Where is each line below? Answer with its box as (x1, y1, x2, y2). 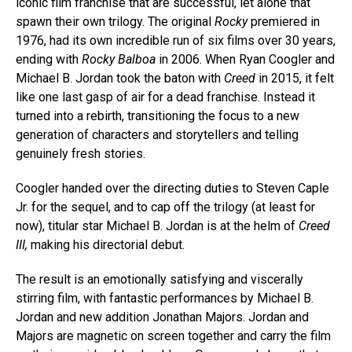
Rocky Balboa (79, 52, 156, 67)
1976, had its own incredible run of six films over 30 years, (16, 33, 335, 48)
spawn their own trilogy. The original (16, 14, 214, 29)
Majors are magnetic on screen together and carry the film (16, 328, 331, 343)
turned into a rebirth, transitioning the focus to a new (16, 108, 299, 123)
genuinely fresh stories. (16, 146, 145, 161)
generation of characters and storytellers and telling (16, 127, 299, 142)
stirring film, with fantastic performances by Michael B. (16, 291, 313, 306)
